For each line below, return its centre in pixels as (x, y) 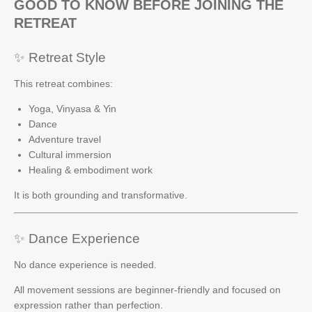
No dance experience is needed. (85, 265)
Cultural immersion (70, 154)
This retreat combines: (63, 83)
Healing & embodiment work (91, 170)
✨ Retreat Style (60, 57)
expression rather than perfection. (88, 305)
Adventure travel (65, 139)
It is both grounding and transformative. (101, 195)
